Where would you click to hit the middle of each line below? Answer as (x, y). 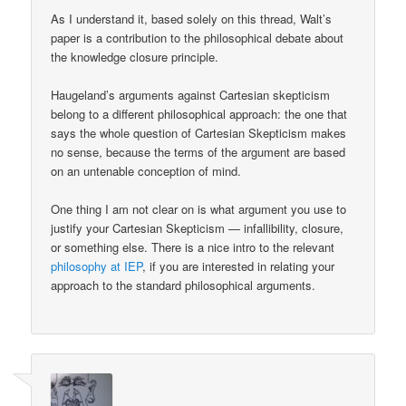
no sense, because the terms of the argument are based (198, 152)
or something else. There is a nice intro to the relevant (193, 247)
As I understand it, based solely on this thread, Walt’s (192, 19)
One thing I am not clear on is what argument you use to (199, 209)
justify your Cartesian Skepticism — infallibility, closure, (198, 228)
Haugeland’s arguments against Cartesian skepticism (191, 95)
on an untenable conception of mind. (146, 171)
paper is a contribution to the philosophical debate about (198, 38)
